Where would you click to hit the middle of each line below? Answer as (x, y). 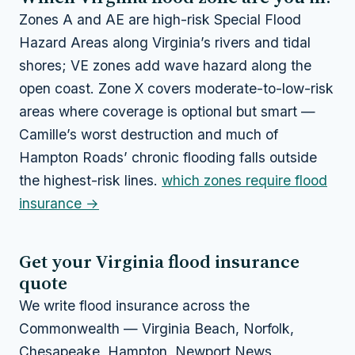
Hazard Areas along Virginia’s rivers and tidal (165, 42)
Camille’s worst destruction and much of (149, 134)
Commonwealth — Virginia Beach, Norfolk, (157, 328)
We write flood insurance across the (134, 305)
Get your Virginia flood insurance (159, 261)
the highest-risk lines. (90, 180)
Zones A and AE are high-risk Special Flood (160, 19)
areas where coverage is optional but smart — (167, 111)
